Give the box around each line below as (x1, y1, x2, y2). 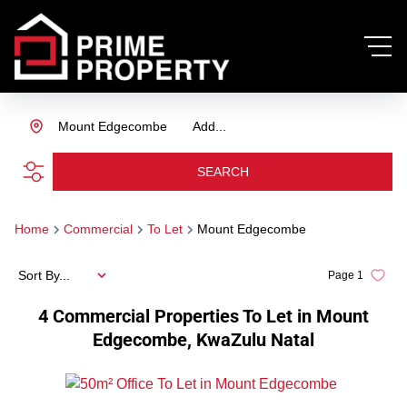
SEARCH (196, 164, 249, 179)
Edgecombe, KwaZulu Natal (93, 329, 314, 351)
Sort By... (18, 267, 70, 283)
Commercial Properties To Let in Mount (53, 305, 369, 327)
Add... (193, 119, 226, 134)
